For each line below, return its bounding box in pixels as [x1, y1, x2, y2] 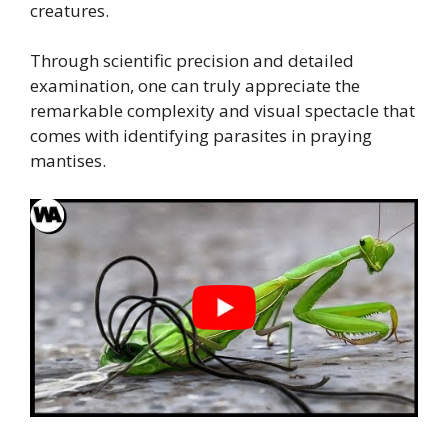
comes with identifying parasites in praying [30, 124, 372, 148]
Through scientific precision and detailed [30, 49, 354, 73]
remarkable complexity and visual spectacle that [30, 99, 415, 123]
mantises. [30, 149, 106, 173]
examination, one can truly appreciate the [30, 74, 360, 98]
